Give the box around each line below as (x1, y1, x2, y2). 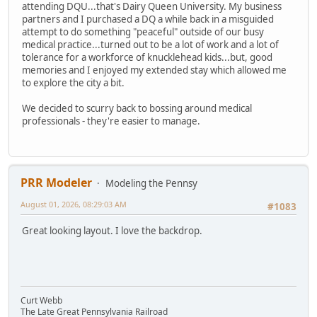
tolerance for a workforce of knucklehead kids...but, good (22, 50, 272, 64)
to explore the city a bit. (22, 76, 125, 89)
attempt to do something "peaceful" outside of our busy (22, 25, 264, 38)
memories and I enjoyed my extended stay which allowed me (22, 63, 287, 76)
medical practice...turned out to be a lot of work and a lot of (22, 38, 279, 51)
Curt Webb (21, 294, 62, 306)
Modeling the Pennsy (105, 176, 197, 190)
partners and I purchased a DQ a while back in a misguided (22, 12, 274, 25)
